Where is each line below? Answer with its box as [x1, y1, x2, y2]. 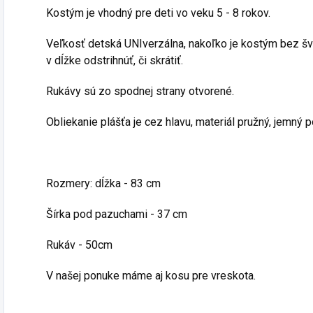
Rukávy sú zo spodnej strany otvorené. [46, 85, 234, 98]
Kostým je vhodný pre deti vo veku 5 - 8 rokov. [46, 6, 270, 20]
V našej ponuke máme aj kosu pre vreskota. [46, 269, 256, 282]
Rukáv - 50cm [46, 238, 112, 252]
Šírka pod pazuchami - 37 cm [46, 208, 187, 221]
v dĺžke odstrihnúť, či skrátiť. [46, 54, 183, 67]
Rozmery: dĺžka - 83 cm [46, 177, 161, 190]
